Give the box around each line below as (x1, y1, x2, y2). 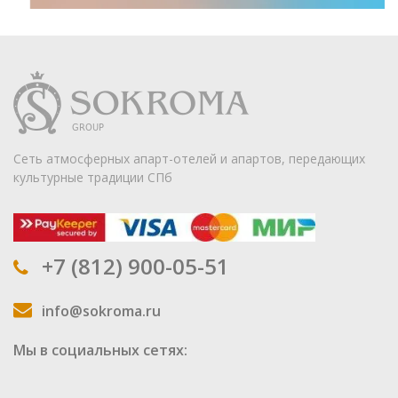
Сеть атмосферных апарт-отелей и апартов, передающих (13, 149, 365, 167)
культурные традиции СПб (13, 168, 172, 186)
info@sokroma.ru (42, 301, 161, 322)
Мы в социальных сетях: (13, 340, 187, 361)
